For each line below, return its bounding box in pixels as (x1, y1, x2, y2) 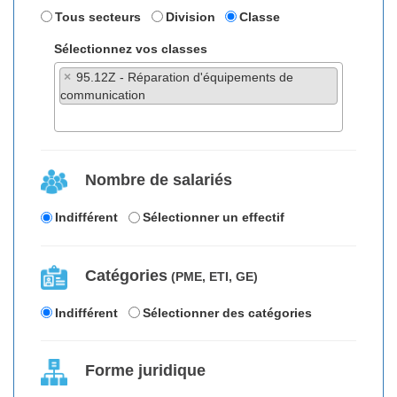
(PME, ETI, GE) (167, 269, 258, 284)
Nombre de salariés (85, 171, 232, 190)
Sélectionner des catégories (142, 305, 312, 320)
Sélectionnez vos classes (54, 42, 207, 57)
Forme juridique (85, 362, 206, 380)
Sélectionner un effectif (142, 210, 284, 225)
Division (165, 9, 215, 24)
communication (60, 88, 145, 103)
